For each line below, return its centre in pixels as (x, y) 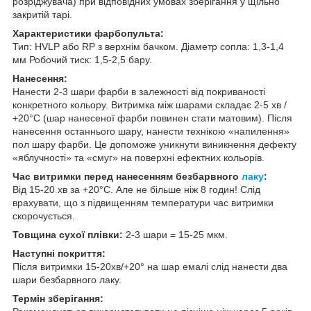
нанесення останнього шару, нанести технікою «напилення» (151, 131)
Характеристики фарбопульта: (88, 33)
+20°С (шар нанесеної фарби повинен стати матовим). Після (152, 118)
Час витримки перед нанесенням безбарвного (127, 176)
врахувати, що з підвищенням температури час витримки (143, 202)
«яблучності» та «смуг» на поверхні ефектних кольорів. (138, 157)
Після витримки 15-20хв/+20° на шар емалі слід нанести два (150, 266)
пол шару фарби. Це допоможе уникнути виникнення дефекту (154, 144)
